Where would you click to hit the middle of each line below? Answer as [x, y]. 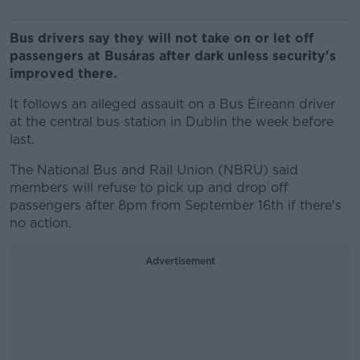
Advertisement [180, 261]
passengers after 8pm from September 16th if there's [176, 205]
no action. [41, 223]
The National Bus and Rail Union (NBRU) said [154, 170]
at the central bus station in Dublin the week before [172, 122]
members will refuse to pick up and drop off [149, 188]
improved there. [63, 74]
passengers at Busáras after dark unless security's [173, 56]
